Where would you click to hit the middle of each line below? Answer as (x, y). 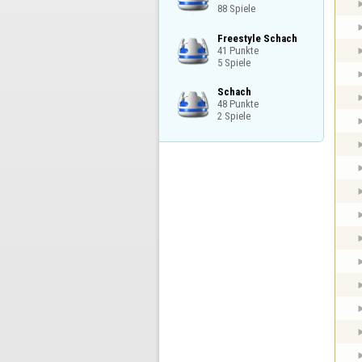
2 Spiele (234, 116)
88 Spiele (236, 9)
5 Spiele (234, 62)
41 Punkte (238, 50)
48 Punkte (238, 103)
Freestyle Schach (257, 38)
